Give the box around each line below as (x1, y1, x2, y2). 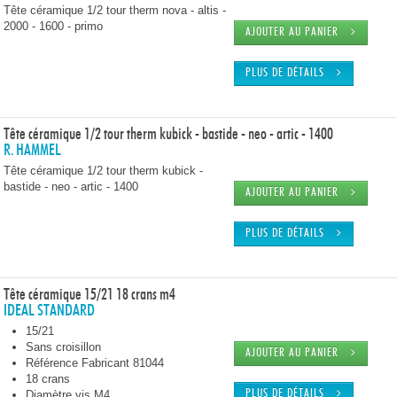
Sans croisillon (26, 340, 101, 354)
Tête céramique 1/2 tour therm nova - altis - (4, 4, 226, 17)
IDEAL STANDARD (4, 303, 95, 319)
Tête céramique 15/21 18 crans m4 (4, 287, 175, 303)
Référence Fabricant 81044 (26, 356, 164, 370)
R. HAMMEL (4, 143, 61, 159)
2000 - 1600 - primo (4, 19, 103, 33)
